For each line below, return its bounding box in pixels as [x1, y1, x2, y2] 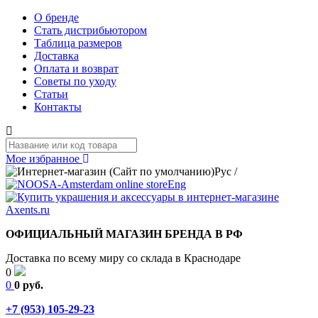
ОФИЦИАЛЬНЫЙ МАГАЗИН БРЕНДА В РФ [6, 228, 243, 240]
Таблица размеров [34, 37, 122, 49]
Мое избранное [6, 153, 82, 165]
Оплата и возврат [34, 62, 119, 75]
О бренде [34, 11, 79, 23]
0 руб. [14, 279, 43, 291]
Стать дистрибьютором [34, 24, 147, 36]
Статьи [34, 88, 68, 100]
